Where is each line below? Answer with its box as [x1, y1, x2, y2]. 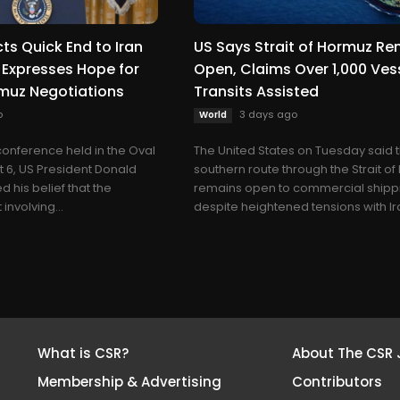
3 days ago [239, 106, 298, 121]
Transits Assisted [194, 80, 320, 102]
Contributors [291, 371, 382, 391]
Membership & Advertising [37, 371, 221, 391]
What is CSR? [37, 343, 129, 362]
